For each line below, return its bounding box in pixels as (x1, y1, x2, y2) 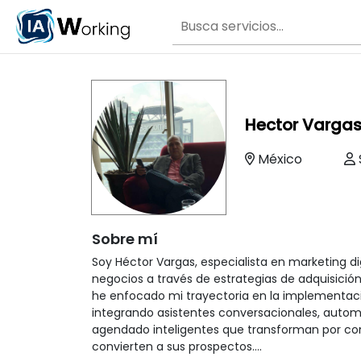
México (255, 150, 305, 168)
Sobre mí (92, 229, 158, 249)
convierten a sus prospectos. (92, 338, 255, 355)
